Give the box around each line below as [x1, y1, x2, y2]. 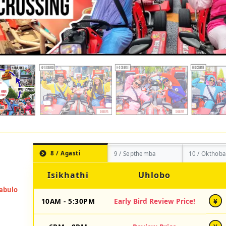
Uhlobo [138, 169, 171, 181]
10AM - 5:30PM [41, 196, 95, 206]
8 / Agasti [50, 149, 81, 157]
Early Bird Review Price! [114, 196, 195, 206]
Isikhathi [47, 169, 89, 181]
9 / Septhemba [114, 150, 156, 158]
